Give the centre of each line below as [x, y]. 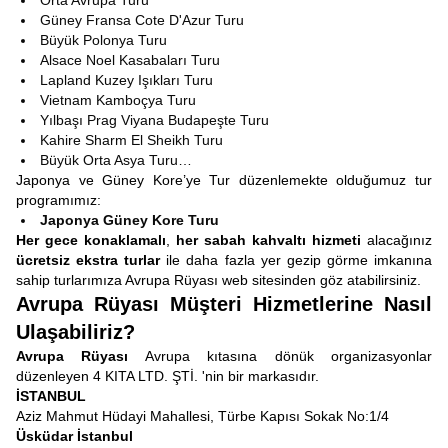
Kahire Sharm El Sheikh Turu [131, 140]
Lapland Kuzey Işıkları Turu [126, 80]
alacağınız [396, 240]
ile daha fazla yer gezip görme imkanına [296, 260]
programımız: [58, 200]
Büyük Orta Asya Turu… [116, 160]
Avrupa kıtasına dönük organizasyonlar [280, 356]
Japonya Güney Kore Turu [129, 220]
